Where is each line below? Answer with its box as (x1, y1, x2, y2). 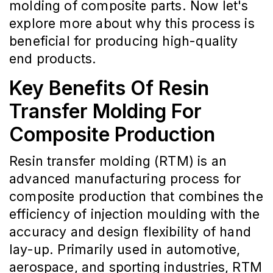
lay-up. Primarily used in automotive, (9, 241, 241, 258)
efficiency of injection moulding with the (9, 206, 260, 222)
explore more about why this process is (9, 15, 255, 32)
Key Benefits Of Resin (9, 76, 209, 101)
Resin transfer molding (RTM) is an (9, 153, 227, 169)
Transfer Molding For (9, 99, 202, 124)
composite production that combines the (9, 188, 263, 205)
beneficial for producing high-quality (9, 33, 238, 49)
